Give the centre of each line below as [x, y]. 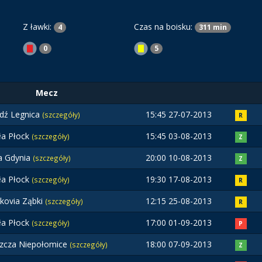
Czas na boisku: [164, 27]
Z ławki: [38, 27]
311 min [213, 27]
